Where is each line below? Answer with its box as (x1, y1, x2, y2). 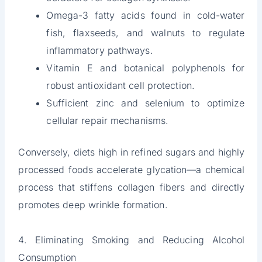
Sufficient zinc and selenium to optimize (46, 97, 245, 109)
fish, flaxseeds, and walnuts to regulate (46, 27, 245, 39)
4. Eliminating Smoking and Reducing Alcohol (18, 234, 245, 246)
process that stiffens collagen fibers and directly (18, 181, 245, 194)
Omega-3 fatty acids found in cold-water (46, 9, 245, 22)
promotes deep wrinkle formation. (18, 199, 168, 211)
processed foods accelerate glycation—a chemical (18, 164, 245, 176)
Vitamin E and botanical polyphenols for (46, 62, 245, 74)
